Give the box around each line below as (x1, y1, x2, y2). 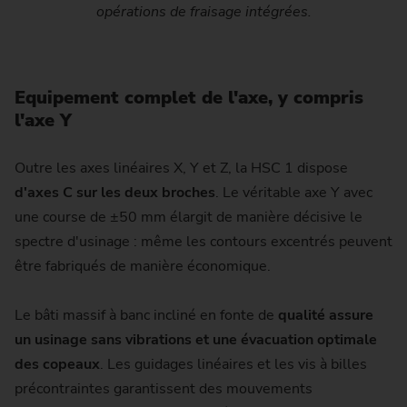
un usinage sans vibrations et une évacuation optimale (15, 330, 377, 351)
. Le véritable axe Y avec (215, 183, 372, 203)
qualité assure (278, 305, 373, 326)
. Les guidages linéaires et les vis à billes (100, 354, 367, 375)
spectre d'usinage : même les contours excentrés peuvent (15, 232, 392, 253)
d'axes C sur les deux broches (15, 183, 215, 203)
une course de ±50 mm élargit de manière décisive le (15, 207, 362, 228)
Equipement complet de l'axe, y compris (15, 84, 363, 110)
